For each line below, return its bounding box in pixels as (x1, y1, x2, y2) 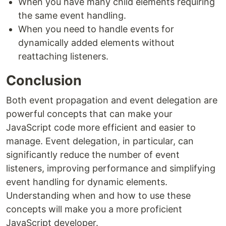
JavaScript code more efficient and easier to (6, 122, 196, 133)
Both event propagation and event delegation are (6, 95, 217, 106)
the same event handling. (18, 10, 126, 21)
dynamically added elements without (18, 37, 175, 48)
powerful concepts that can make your (6, 108, 173, 120)
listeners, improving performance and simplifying (6, 163, 215, 174)
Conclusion (6, 72, 82, 89)
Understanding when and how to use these (6, 190, 191, 201)
